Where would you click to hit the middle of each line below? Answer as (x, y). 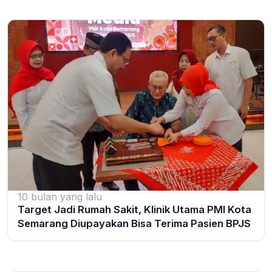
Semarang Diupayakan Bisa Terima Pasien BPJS (134, 224)
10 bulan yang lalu (60, 197)
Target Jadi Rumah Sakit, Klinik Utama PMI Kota (134, 210)
